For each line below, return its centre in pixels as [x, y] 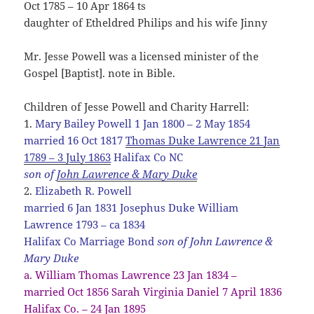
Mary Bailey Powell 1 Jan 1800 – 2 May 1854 [142, 123]
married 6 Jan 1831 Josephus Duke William [131, 207]
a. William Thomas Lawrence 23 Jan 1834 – [131, 274]
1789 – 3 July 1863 [68, 157]
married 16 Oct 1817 [75, 140]
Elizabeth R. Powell [84, 190]
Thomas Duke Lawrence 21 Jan [203, 140]
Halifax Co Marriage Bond [91, 241]
